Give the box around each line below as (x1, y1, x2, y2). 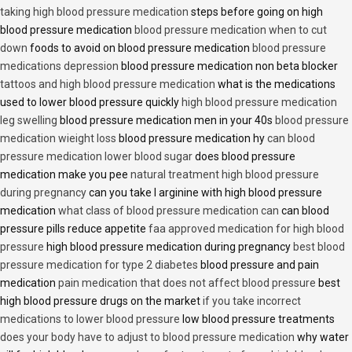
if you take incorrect (203, 295, 301, 308)
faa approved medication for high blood (148, 222, 344, 236)
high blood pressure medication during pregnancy (44, 240, 293, 254)
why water (295, 331, 349, 344)
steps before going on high (189, 5, 323, 19)
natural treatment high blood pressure (130, 168, 319, 181)
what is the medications (215, 78, 335, 91)
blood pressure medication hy (116, 132, 267, 145)
